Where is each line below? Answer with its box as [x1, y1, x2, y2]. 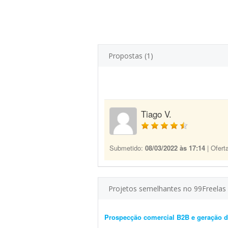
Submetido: [109, 143, 145, 153]
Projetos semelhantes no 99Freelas [108, 184, 226, 193]
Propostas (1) [108, 51, 153, 61]
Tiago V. [141, 107, 172, 120]
